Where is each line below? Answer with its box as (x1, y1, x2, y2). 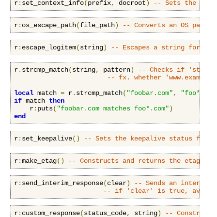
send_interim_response (22, 179, 103, 187)
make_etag (22, 157, 57, 165)
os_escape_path (22, 21, 76, 30)
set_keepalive (22, 135, 72, 143)
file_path (80, 21, 115, 30)
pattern (99, 66, 130, 74)
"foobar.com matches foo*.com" (57, 105, 169, 113)
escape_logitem (22, 44, 76, 52)
